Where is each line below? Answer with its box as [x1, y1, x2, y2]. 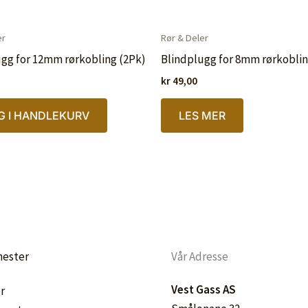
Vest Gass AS [171, 282, 236, 298]
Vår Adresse [171, 249, 228, 265]
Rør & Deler [161, 32, 208, 45]
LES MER [179, 108, 225, 122]
